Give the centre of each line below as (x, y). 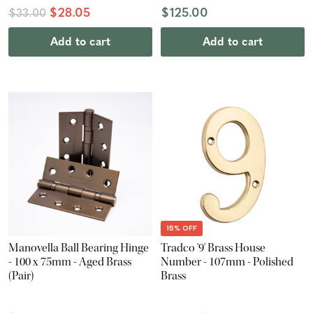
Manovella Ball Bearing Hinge (79, 248)
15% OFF (182, 228)
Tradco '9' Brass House (184, 248)
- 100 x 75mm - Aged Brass (70, 262)
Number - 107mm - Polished (227, 262)
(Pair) (21, 276)
